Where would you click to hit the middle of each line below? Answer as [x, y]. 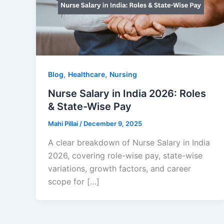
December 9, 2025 [113, 124]
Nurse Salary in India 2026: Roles [127, 94]
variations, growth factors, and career [119, 168]
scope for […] [74, 181]
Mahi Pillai [64, 124]
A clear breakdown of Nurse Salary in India [129, 142]
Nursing [123, 74]
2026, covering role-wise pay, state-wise [125, 155]
